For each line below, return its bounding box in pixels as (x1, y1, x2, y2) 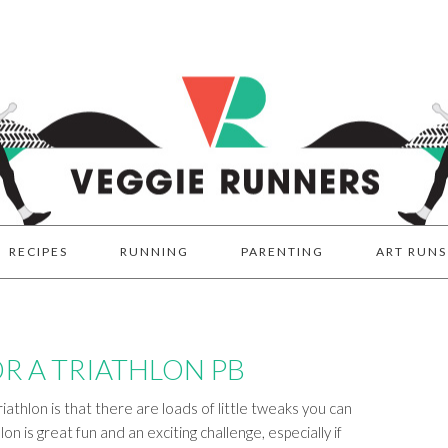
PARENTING (240, 244, 324, 259)
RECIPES (8, 244, 68, 259)
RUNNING (119, 244, 189, 259)
